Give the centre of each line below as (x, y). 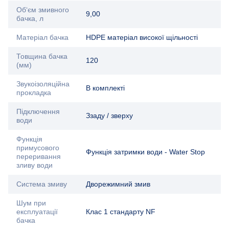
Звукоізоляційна (43, 84)
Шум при (31, 203)
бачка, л (30, 19)
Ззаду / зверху (109, 116)
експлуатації (37, 212)
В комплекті (105, 88)
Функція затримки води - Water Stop (145, 152)
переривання (39, 157)
